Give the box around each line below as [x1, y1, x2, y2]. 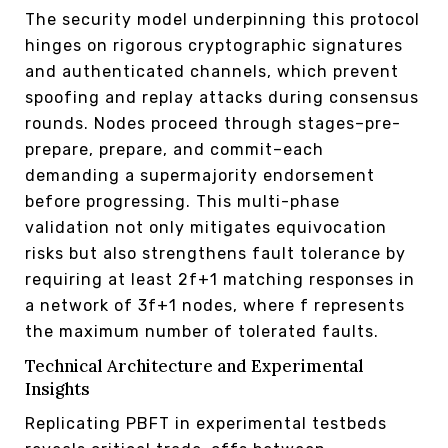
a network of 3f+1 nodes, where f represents [25, 296, 405, 316]
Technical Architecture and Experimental [25, 355, 364, 378]
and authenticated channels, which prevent [25, 62, 399, 82]
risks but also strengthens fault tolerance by [25, 244, 406, 264]
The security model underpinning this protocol [25, 10, 420, 30]
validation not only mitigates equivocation [25, 218, 387, 238]
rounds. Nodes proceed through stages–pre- [25, 114, 401, 134]
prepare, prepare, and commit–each [25, 140, 324, 160]
